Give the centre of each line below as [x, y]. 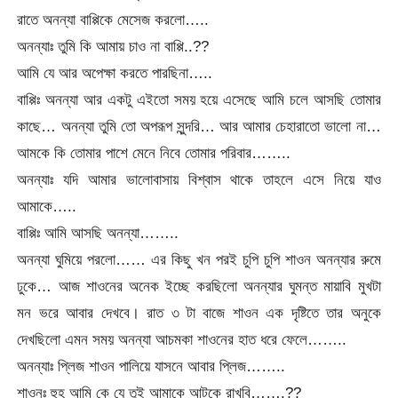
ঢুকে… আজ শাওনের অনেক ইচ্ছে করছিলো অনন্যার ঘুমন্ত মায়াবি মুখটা [199, 286]
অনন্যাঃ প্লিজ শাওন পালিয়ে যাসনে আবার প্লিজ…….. [151, 366]
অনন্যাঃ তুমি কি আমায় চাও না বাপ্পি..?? [113, 46]
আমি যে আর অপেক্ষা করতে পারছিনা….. [115, 72]
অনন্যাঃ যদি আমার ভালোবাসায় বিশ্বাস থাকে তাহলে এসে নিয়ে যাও [199, 179]
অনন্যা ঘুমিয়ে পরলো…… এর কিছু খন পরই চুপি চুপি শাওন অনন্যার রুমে [199, 259]
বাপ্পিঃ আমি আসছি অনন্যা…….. [98, 232]
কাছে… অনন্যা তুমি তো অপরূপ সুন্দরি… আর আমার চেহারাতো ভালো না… [199, 126]
